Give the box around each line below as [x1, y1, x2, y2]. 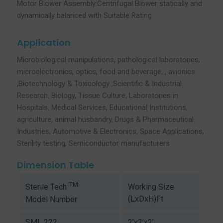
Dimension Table [16, 159, 94, 172]
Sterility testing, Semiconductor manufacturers [16, 138, 170, 148]
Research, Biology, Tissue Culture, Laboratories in [16, 91, 178, 100]
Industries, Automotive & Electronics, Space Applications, [16, 126, 204, 136]
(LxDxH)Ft [127, 194, 163, 204]
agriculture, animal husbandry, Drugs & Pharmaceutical [16, 114, 194, 124]
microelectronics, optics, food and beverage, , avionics [16, 67, 195, 76]
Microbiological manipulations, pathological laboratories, [16, 55, 200, 64]
